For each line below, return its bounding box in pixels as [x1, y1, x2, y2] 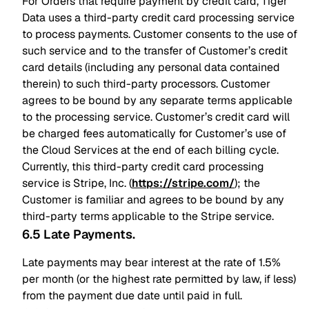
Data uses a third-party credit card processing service [22, 10, 295, 25]
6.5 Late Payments [22, 226, 132, 242]
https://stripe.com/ [132, 176, 235, 190]
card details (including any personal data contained [22, 60, 280, 74]
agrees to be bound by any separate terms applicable [22, 93, 292, 108]
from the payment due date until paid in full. [22, 288, 242, 303]
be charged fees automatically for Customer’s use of [22, 126, 286, 141]
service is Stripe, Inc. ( [22, 176, 132, 190]
